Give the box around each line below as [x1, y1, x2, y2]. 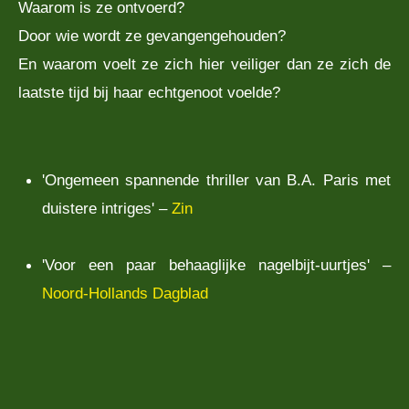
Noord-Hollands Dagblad [42, 284, 208, 303]
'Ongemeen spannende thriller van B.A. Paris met [42, 171, 391, 190]
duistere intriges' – [42, 199, 172, 218]
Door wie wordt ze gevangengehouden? [18, 26, 286, 45]
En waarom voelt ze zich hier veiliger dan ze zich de [18, 54, 391, 73]
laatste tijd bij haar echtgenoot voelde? [18, 82, 280, 101]
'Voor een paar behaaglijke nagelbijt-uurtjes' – [42, 256, 391, 275]
